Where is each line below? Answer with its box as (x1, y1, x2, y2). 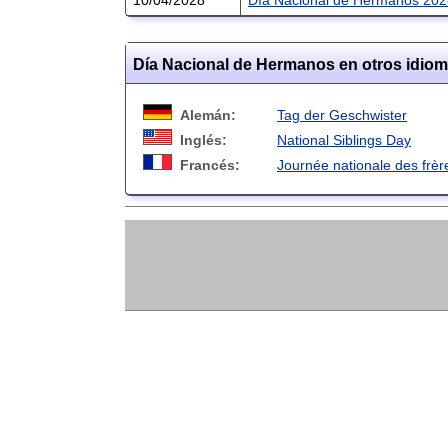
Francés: (180, 156, 240, 173)
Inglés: (180, 131, 227, 148)
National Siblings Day (277, 131, 411, 148)
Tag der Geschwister (277, 106, 407, 123)
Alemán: (180, 106, 236, 123)
